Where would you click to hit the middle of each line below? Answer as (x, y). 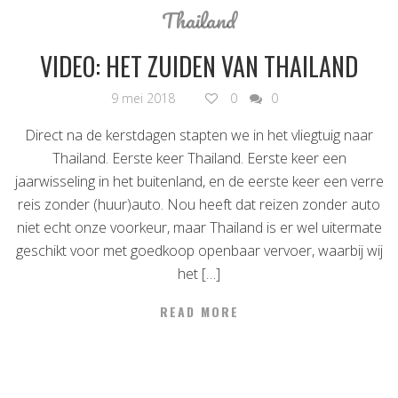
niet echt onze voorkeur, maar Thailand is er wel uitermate (199, 228)
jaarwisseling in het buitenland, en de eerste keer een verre (199, 182)
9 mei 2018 (143, 99)
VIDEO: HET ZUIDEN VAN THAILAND (199, 67)
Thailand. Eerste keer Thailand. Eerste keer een (199, 159)
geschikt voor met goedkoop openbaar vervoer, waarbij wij (199, 251)
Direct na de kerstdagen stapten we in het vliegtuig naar (199, 135)
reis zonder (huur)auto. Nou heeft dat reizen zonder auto (199, 205)
